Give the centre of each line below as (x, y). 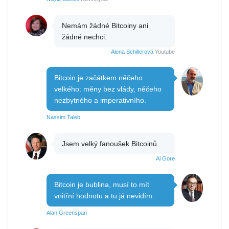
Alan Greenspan (67, 212)
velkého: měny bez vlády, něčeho (108, 89)
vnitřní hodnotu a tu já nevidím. (104, 196)
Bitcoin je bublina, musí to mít (102, 184)
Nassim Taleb (63, 117)
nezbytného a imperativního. (100, 100)
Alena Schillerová (132, 51)
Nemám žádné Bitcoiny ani (105, 25)
